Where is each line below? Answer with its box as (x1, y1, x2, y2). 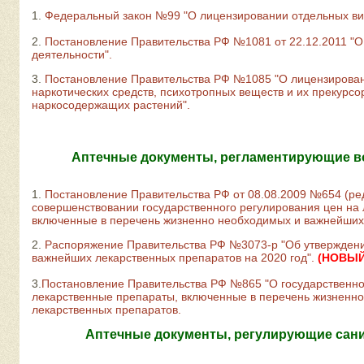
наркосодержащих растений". (32, 98, 190, 111)
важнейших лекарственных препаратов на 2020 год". (32, 251, 314, 264)
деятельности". (32, 48, 112, 61)
